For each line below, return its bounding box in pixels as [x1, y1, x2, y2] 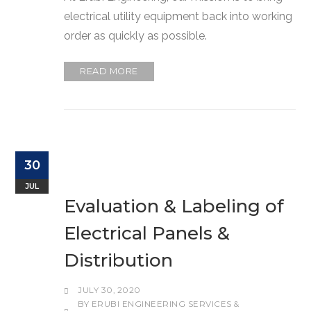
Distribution [64, 249, 174, 271]
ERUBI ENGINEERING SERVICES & [91, 299, 239, 309]
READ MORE [80, 65, 138, 76]
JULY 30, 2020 [78, 285, 141, 295]
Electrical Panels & [64, 221, 230, 244]
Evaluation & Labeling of [64, 194, 285, 217]
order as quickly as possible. [64, 28, 208, 42]
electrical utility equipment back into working [64, 9, 293, 23]
